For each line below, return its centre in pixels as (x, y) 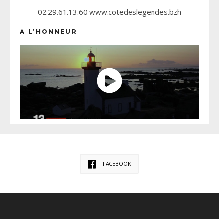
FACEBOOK (117, 164)
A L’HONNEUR (48, 31)
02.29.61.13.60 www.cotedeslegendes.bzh (109, 12)
